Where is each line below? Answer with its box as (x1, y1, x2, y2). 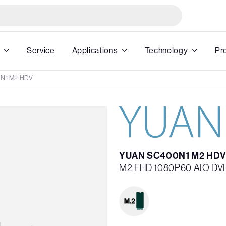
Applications (72, 46, 118, 55)
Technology (144, 46, 188, 55)
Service (27, 46, 55, 55)
